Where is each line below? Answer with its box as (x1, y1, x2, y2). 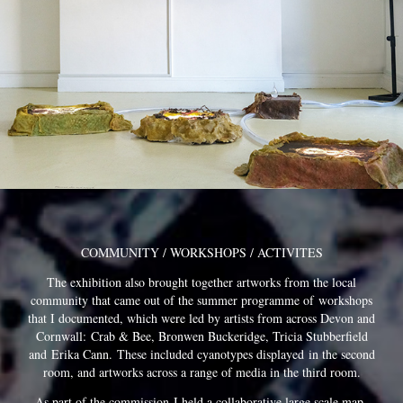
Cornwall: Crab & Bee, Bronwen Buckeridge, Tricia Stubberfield (35, 327, 368, 345)
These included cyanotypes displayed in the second (116, 345, 375, 363)
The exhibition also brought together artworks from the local (47, 273, 356, 291)
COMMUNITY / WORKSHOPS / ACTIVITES (80, 244, 323, 262)
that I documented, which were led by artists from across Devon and (28, 309, 375, 327)
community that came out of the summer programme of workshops (31, 291, 372, 309)
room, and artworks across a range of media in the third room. (42, 363, 361, 381)
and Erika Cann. (28, 345, 117, 363)
